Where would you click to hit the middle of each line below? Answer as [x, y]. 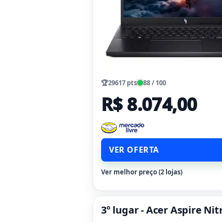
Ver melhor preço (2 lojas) [142, 172]
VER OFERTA [134, 149]
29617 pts [122, 83]
